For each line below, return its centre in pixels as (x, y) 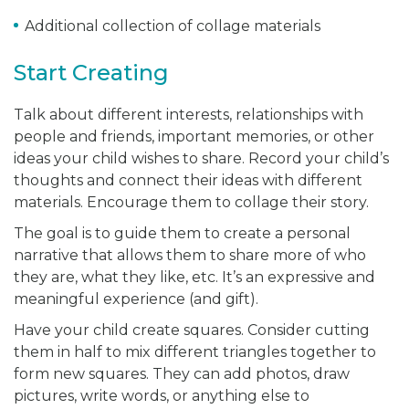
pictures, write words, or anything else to (162, 396)
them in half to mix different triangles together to (195, 352)
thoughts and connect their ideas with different (188, 181)
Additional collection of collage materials (173, 26)
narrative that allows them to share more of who (190, 256)
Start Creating (91, 73)
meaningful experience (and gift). (136, 299)
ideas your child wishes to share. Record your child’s (201, 159)
